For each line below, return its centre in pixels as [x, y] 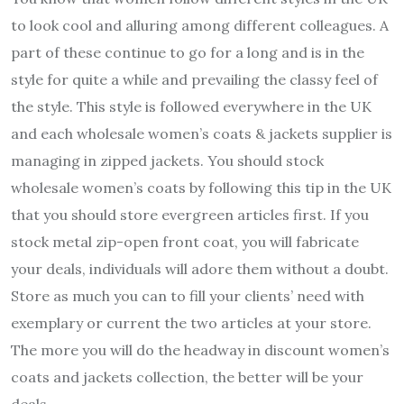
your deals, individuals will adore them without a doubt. [200, 268]
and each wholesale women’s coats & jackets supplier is [202, 133]
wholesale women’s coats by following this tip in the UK [201, 187]
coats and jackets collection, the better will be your [187, 376]
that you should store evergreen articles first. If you [190, 214]
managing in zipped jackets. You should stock [167, 160]
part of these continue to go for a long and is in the [188, 52]
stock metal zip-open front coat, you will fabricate [185, 241]
